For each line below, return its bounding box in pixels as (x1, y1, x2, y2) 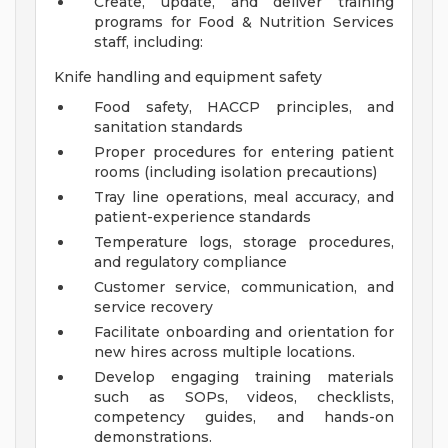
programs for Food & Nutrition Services (94, 13, 394, 32)
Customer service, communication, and (94, 278, 394, 297)
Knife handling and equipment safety (54, 68, 322, 87)
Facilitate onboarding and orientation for (94, 323, 394, 342)
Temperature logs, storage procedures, (94, 233, 394, 252)
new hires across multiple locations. (94, 343, 355, 362)
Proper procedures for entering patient (94, 143, 394, 162)
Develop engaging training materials (94, 368, 394, 387)
